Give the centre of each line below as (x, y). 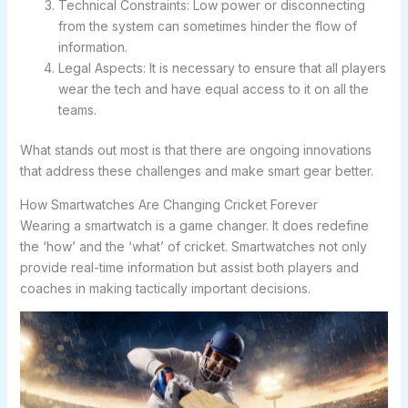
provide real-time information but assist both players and (189, 268)
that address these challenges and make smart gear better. (196, 171)
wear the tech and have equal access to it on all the (213, 89)
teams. (77, 110)
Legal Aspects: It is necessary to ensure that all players (222, 68)
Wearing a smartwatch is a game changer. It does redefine (194, 226)
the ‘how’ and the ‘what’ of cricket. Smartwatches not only (193, 247)
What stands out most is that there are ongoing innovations (195, 150)
